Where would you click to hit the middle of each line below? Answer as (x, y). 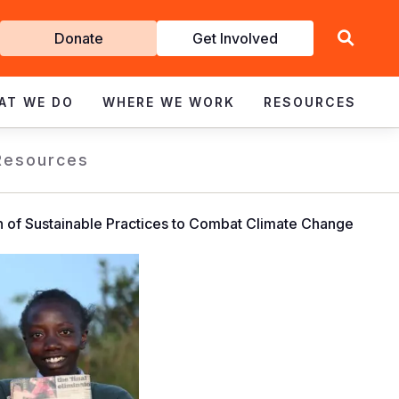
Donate (78, 38)
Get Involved (235, 38)
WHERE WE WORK (169, 102)
